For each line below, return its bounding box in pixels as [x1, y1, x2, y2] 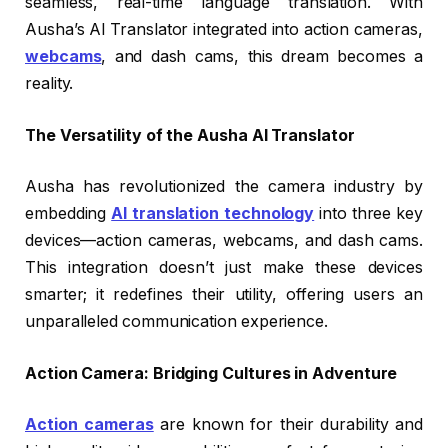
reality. [25, 74, 74, 94]
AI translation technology [111, 204, 315, 224]
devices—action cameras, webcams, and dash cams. [25, 231, 423, 251]
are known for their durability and [153, 415, 423, 435]
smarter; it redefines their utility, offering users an [25, 285, 423, 305]
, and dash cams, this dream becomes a [101, 47, 423, 67]
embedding [25, 204, 112, 224]
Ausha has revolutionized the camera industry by [25, 177, 423, 197]
